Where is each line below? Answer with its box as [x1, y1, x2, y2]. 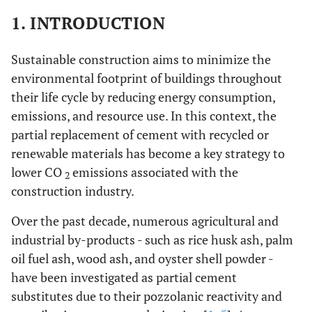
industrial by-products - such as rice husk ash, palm [11, 231, 293, 248]
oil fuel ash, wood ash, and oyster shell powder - [11, 250, 273, 267]
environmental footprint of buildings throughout [11, 70, 282, 86]
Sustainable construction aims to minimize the [11, 51, 271, 68]
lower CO [11, 164, 65, 180]
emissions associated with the [70, 164, 238, 180]
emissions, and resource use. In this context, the [11, 107, 276, 124]
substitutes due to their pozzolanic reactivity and [11, 288, 282, 304]
